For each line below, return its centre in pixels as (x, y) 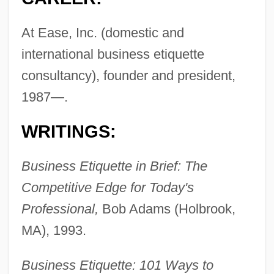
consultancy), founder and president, (128, 76)
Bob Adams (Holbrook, (167, 209)
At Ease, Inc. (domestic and (102, 33)
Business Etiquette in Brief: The (114, 166)
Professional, (60, 209)
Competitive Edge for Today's (107, 188)
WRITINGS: (68, 132)
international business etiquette (113, 54)
